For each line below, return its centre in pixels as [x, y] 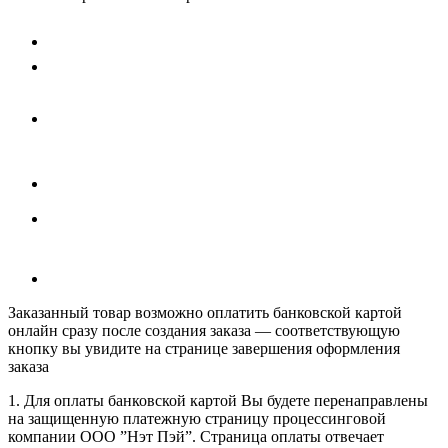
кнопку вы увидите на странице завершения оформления [204, 349]
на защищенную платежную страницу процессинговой [197, 419]
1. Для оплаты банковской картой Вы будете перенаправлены [218, 401]
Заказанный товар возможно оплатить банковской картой [205, 313]
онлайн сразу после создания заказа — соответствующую [204, 331]
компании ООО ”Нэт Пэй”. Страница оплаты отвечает [196, 437]
